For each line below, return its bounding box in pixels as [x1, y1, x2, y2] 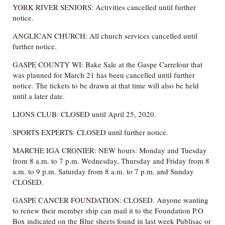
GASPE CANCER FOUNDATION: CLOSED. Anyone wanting [13, 194, 208, 205]
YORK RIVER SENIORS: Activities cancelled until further [13, 2, 196, 12]
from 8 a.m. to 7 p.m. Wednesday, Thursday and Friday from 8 [13, 155, 209, 166]
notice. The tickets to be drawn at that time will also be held [13, 80, 199, 90]
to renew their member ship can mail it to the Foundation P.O [13, 205, 203, 215]
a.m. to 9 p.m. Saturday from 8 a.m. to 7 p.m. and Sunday [13, 166, 194, 176]
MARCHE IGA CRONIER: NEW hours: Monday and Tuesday [13, 145, 207, 155]
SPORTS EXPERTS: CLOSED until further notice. [13, 127, 168, 137]
